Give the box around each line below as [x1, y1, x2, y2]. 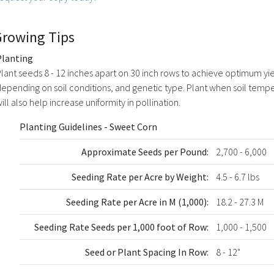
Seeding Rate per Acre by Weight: [72, 170, 209, 183]
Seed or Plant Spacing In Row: [85, 245, 209, 258]
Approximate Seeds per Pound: [81, 145, 209, 158]
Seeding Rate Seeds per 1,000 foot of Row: [34, 220, 209, 233]
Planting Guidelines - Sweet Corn [20, 120, 157, 133]
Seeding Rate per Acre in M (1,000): [66, 195, 209, 208]
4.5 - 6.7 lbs [216, 170, 259, 183]
